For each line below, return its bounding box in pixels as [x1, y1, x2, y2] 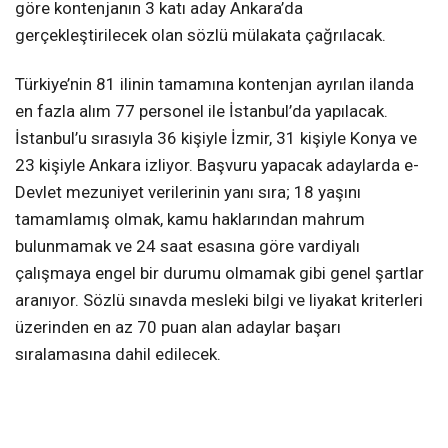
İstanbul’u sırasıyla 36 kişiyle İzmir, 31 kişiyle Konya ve [15, 128, 417, 149]
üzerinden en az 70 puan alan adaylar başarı [15, 317, 341, 338]
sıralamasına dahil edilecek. [15, 344, 221, 365]
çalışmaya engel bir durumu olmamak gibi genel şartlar [15, 263, 424, 284]
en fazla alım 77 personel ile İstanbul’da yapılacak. [15, 101, 388, 122]
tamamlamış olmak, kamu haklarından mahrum [15, 209, 365, 230]
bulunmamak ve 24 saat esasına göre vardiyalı [15, 236, 360, 257]
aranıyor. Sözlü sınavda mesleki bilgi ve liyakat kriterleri [15, 290, 423, 311]
